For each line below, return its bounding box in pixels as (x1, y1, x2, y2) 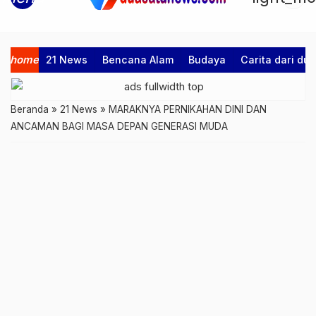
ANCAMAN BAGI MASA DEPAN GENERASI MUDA (11, 121, 228, 132)
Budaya (188, 54, 226, 66)
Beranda (11, 104, 49, 115)
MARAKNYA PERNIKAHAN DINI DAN (109, 104, 267, 115)
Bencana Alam (102, 54, 174, 66)
